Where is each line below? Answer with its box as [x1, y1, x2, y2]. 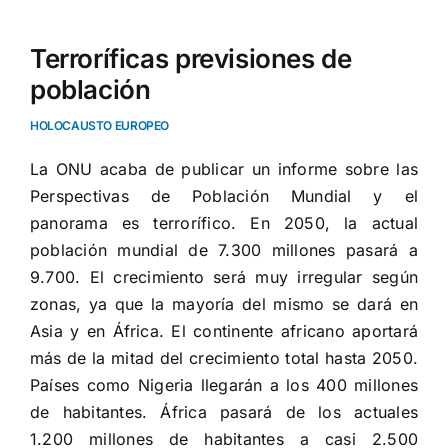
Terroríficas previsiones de [30, 43, 352, 75]
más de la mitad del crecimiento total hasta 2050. [30, 348, 418, 369]
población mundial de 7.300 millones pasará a [30, 240, 418, 261]
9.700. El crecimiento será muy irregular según [30, 267, 418, 288]
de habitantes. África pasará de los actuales [30, 402, 418, 423]
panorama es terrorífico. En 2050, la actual [30, 213, 418, 234]
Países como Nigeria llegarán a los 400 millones [30, 375, 418, 396]
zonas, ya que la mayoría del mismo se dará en [30, 294, 418, 315]
